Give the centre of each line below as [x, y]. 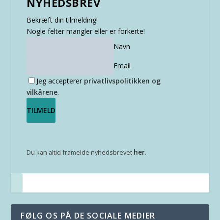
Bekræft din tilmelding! [62, 20]
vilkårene [42, 92]
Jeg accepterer [60, 81]
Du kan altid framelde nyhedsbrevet [80, 152]
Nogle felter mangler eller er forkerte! [86, 31]
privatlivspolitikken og [123, 81]
